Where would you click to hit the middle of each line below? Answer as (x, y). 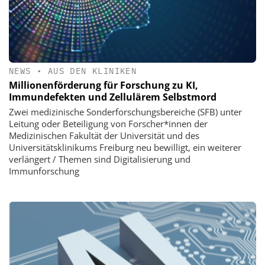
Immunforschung (44, 171)
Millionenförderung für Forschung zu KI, (104, 85)
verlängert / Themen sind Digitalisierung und (100, 159)
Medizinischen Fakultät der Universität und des (104, 136)
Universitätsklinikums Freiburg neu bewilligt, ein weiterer (125, 148)
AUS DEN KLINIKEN (92, 71)
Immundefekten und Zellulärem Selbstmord (113, 97)
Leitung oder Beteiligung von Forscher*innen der (108, 124)
